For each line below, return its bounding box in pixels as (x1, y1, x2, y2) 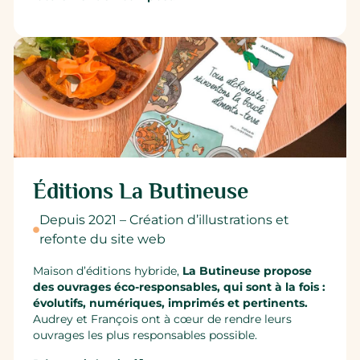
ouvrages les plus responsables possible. (33, 328, 261, 342)
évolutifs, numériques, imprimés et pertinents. (33, 296, 309, 309)
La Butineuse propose (182, 264, 313, 277)
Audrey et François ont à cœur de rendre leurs (33, 312, 292, 325)
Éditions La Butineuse (33, 178, 249, 204)
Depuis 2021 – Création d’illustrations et (39, 212, 290, 228)
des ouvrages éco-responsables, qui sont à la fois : (33, 280, 326, 293)
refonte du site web (39, 231, 166, 247)
